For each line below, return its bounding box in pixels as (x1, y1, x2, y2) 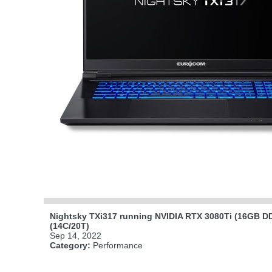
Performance (90, 240, 143, 251)
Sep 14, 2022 (50, 231, 101, 241)
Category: (50, 240, 90, 251)
